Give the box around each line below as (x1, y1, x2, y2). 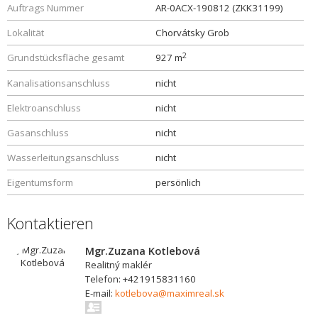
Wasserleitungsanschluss (7, 151, 119, 164)
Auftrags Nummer (7, 1, 84, 14)
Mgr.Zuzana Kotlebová (85, 243, 200, 258)
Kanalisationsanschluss (7, 77, 110, 89)
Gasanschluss (7, 126, 69, 139)
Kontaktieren (7, 212, 94, 234)
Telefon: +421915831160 (85, 273, 196, 285)
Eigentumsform (7, 176, 73, 189)
